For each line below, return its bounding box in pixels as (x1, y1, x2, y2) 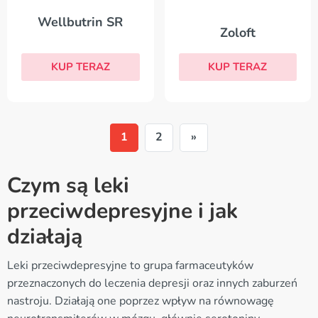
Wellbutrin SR (38, 13, 124, 31)
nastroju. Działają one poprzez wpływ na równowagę (7, 292, 274, 309)
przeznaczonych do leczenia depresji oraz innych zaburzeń (7, 275, 297, 291)
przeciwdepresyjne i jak (7, 196, 238, 226)
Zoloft (219, 23, 256, 41)
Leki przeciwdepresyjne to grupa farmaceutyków (7, 257, 253, 273)
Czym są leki (7, 170, 129, 200)
